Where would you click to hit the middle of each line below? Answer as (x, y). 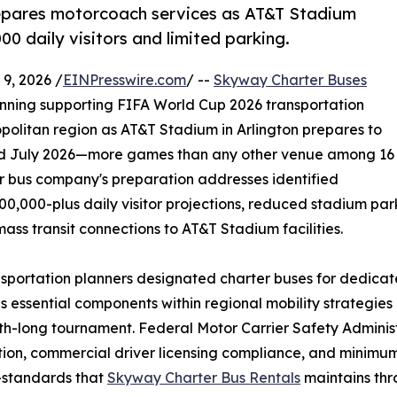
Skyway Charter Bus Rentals (204, 378)
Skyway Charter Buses (290, 80)
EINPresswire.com (125, 80)
